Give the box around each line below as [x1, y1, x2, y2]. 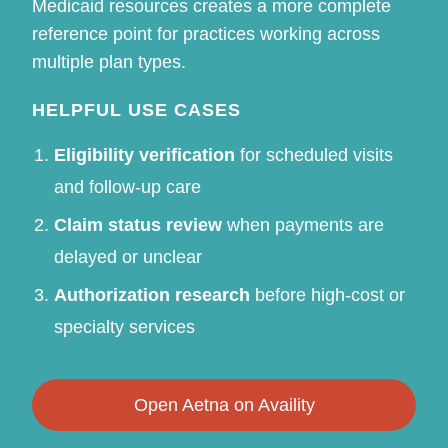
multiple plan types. [32, 51, 187, 72]
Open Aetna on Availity [133, 394, 315, 415]
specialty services [54, 316, 196, 337]
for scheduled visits [235, 144, 394, 165]
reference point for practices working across [32, 23, 381, 44]
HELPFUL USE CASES [32, 99, 242, 120]
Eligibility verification [54, 144, 236, 165]
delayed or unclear [54, 246, 203, 267]
